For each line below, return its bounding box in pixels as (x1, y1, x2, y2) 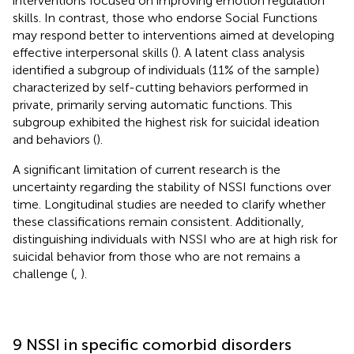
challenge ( (13, 265, 74, 281)
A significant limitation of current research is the (13, 161, 281, 177)
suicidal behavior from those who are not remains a (13, 248, 300, 264)
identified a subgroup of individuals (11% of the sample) (13, 62, 319, 77)
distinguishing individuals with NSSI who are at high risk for (13, 231, 337, 247)
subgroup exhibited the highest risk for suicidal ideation (13, 114, 319, 130)
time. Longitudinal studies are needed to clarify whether (13, 196, 326, 212)
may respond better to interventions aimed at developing (13, 27, 334, 43)
